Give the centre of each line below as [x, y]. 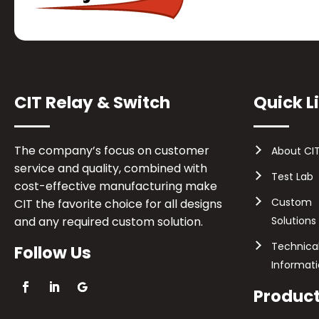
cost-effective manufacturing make [116, 186]
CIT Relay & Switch [92, 103]
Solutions [293, 221]
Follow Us [53, 252]
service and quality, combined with [111, 168]
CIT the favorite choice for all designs [118, 204]
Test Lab [292, 177]
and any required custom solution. [109, 222]
